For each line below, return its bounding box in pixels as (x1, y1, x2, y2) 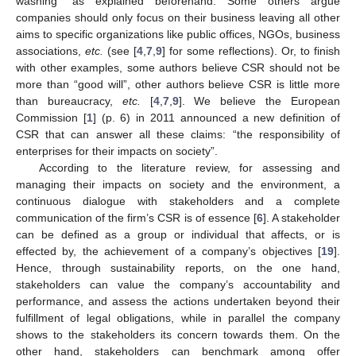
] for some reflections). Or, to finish (162, 44, 340, 58)
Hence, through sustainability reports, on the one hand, (16, 261, 340, 275)
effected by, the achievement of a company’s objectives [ (16, 245, 321, 258)
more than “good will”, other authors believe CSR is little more (16, 78, 340, 91)
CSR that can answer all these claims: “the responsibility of (16, 128, 340, 141)
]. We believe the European (178, 95, 341, 108)
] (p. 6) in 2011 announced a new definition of (92, 111, 341, 125)
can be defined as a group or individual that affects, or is (16, 228, 340, 242)
